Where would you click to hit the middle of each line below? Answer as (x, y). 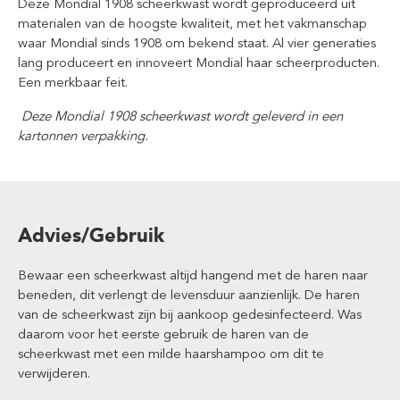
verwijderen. (54, 373)
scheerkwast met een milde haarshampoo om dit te (171, 354)
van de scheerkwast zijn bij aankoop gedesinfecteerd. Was (190, 314)
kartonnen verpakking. (83, 136)
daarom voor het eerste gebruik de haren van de (163, 334)
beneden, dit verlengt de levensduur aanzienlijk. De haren (189, 295)
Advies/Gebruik (91, 235)
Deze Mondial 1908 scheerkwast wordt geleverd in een (180, 116)
